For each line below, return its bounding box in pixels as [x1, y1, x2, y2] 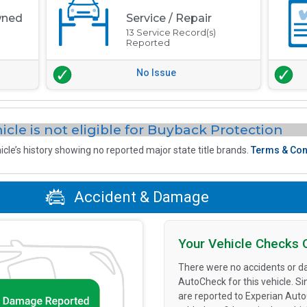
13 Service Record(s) [126, 26, 217, 38]
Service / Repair [126, 11, 212, 25]
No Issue [136, 66, 176, 78]
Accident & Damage [70, 188, 209, 206]
